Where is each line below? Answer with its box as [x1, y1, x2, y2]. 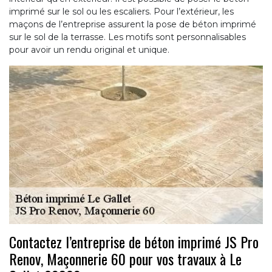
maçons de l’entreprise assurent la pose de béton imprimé [9, 18, 256, 30]
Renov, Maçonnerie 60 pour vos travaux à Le [9, 247, 242, 270]
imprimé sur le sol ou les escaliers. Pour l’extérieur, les [9, 5, 234, 17]
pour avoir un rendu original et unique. [9, 44, 169, 55]
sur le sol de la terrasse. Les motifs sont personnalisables [9, 31, 246, 42]
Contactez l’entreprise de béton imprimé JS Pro [9, 230, 259, 253]
